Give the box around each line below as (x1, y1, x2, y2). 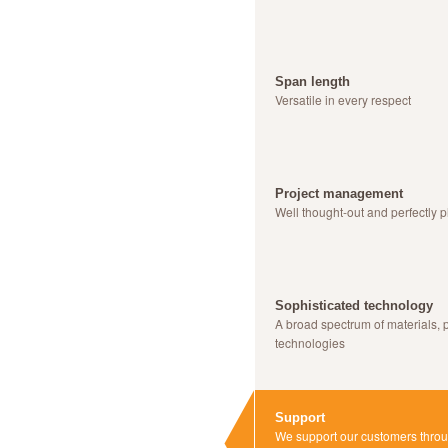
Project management (275, 186, 403, 201)
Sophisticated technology (275, 298, 433, 313)
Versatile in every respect (275, 91, 418, 108)
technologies (275, 334, 352, 351)
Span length (275, 74, 350, 89)
